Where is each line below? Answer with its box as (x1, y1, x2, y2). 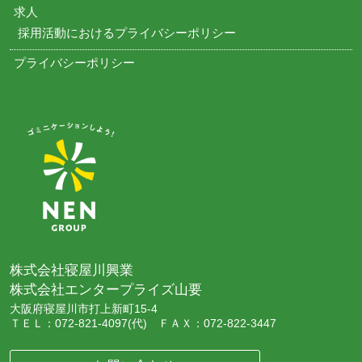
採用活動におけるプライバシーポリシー (18, 25, 236, 40)
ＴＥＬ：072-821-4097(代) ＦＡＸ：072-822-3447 (10, 318, 276, 330)
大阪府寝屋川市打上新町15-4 (10, 303, 158, 316)
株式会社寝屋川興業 (10, 262, 133, 279)
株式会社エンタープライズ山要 (10, 281, 202, 298)
